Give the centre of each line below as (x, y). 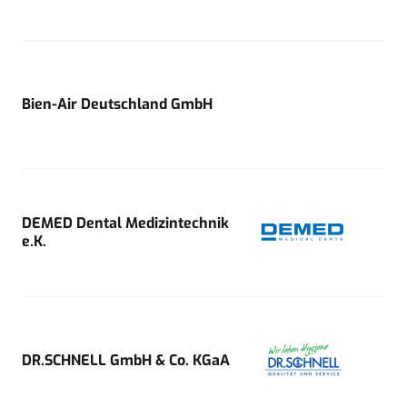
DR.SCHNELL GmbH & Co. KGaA (126, 360)
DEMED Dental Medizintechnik (125, 223)
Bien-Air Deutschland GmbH (117, 104)
